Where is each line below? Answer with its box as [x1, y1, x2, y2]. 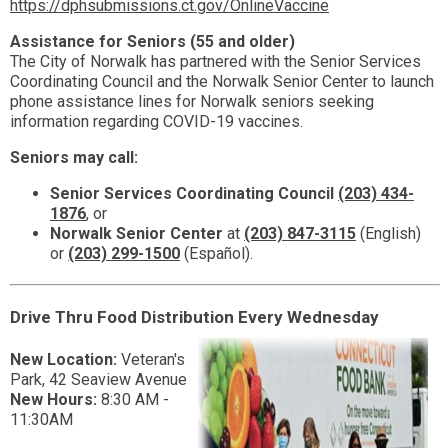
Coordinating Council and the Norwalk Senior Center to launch [10, 72, 434, 92]
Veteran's [117, 350, 185, 370]
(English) [360, 224, 421, 244]
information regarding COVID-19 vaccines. [10, 112, 303, 132]
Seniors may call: [10, 148, 138, 168]
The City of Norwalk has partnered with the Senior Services [10, 52, 421, 72]
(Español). [180, 244, 253, 264]
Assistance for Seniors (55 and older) [10, 32, 295, 52]
